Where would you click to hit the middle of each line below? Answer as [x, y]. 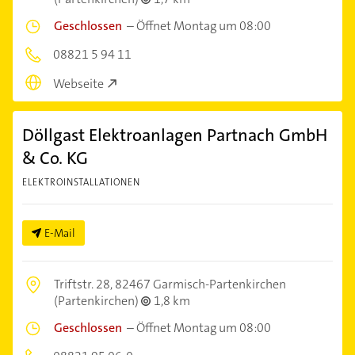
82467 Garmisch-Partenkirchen [200, 284]
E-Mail [60, 233]
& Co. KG [55, 158]
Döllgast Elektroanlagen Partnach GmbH [175, 135]
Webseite [78, 83]
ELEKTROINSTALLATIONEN [81, 182]
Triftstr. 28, [84, 284]
